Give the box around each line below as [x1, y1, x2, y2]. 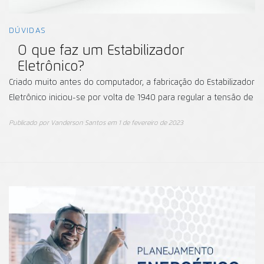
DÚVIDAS [9, 27, 46, 35]
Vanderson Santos [51, 119, 105, 126]
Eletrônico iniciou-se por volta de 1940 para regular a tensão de [9, 93, 253, 102]
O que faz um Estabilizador [18, 44, 184, 58]
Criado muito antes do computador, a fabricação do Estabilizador [9, 78, 255, 87]
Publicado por [9, 119, 51, 126]
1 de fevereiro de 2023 [118, 119, 183, 126]
